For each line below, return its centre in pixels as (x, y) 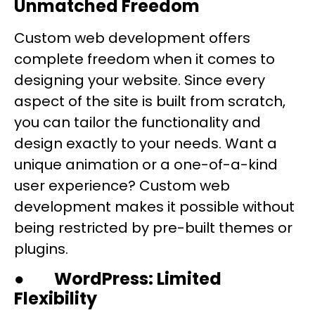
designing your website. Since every (140, 80)
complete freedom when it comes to (144, 59)
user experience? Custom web (122, 185)
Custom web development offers (132, 38)
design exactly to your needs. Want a (146, 143)
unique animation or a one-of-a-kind (146, 164)
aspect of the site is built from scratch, (150, 101)
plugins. (41, 249)
